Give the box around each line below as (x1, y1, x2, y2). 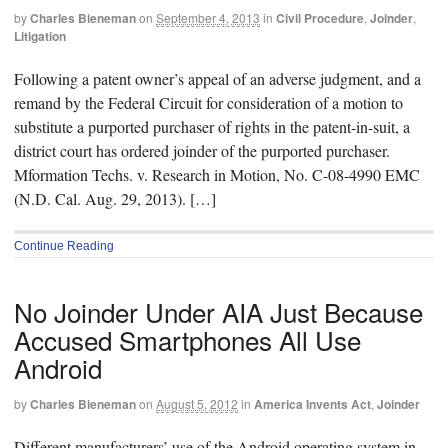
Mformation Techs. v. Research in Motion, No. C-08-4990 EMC (14, 163, 420, 185)
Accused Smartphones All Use (14, 320, 361, 358)
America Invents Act (254, 394, 371, 413)
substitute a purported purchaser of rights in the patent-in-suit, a (14, 115, 410, 137)
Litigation (14, 27, 66, 46)
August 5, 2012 (156, 394, 238, 412)
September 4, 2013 (156, 9, 260, 27)
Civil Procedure (276, 9, 364, 28)
